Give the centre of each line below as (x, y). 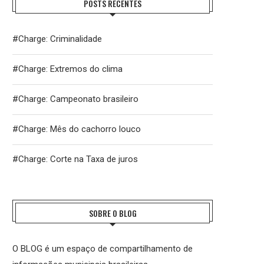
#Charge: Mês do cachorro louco (77, 129)
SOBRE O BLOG (113, 213)
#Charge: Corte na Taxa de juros (75, 159)
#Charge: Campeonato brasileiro (75, 99)
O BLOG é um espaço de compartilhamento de (103, 249)
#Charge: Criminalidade (57, 39)
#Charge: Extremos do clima (67, 69)
